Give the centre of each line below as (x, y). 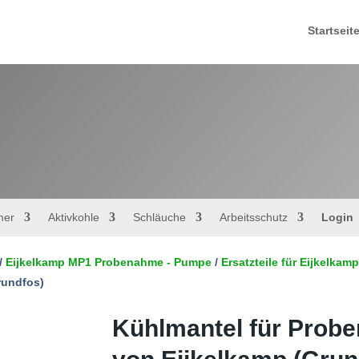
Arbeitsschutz (253, 217)
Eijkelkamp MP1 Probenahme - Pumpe (109, 262)
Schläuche (159, 217)
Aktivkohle (73, 217)
